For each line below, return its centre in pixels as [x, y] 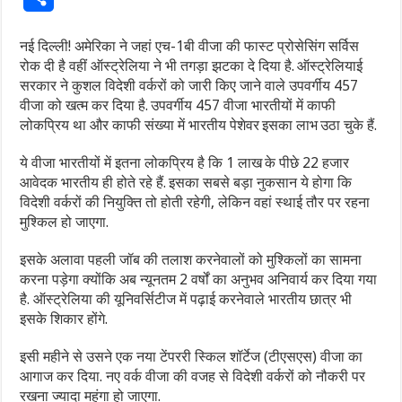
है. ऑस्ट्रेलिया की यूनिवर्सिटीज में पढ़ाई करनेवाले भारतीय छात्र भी [186, 300]
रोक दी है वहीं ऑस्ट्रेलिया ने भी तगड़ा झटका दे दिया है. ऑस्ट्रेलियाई [192, 66]
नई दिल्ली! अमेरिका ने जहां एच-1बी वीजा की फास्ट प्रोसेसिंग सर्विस [190, 47]
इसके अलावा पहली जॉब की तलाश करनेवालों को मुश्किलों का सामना [191, 260]
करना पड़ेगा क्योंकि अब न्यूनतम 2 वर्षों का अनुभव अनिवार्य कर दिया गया [199, 280]
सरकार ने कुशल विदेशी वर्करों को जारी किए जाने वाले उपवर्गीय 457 [189, 86]
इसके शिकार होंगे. [64, 319]
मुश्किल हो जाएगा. [65, 223]
